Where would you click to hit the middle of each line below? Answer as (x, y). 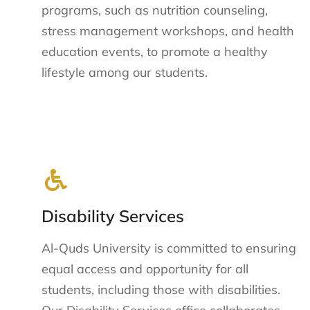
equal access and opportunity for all (145, 269)
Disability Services (113, 216)
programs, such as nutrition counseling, (155, 10)
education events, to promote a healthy (155, 51)
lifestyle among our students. (125, 72)
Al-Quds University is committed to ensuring (169, 248)
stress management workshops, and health (168, 30)
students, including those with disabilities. (161, 290)
